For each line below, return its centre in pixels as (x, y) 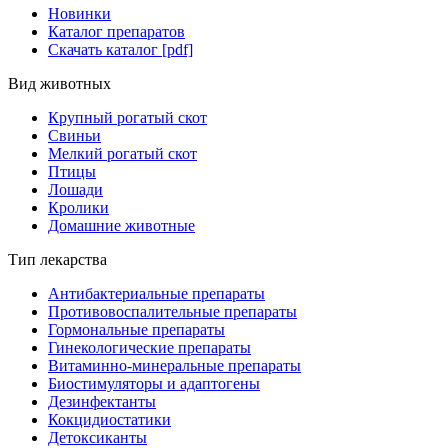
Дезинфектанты (102, 402)
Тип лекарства (57, 260)
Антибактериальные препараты (156, 294)
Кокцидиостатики (109, 420)
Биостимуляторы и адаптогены (154, 384)
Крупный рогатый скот (127, 118)
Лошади (75, 190)
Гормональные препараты (136, 330)
